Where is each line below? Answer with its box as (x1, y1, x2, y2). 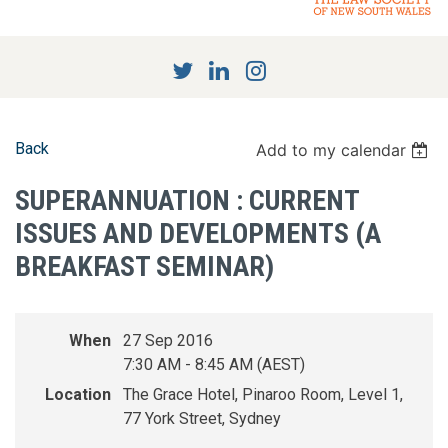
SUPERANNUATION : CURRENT (15, 184, 359, 218)
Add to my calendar (256, 140, 407, 161)
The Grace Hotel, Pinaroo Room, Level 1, (123, 385, 403, 405)
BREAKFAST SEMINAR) (15, 250, 274, 284)
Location (45, 385, 111, 405)
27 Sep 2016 (123, 331, 213, 351)
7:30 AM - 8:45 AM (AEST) (123, 355, 305, 375)
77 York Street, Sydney (123, 409, 281, 429)
